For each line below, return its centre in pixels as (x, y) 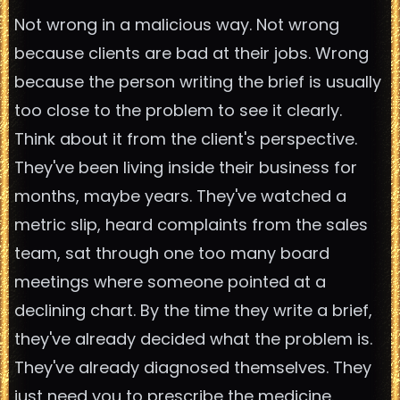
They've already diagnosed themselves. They (193, 367)
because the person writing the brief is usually (198, 82)
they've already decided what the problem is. (193, 339)
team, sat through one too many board (172, 253)
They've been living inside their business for (186, 167)
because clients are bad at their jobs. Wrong (192, 53)
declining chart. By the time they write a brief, (193, 310)
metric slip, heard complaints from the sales (191, 225)
